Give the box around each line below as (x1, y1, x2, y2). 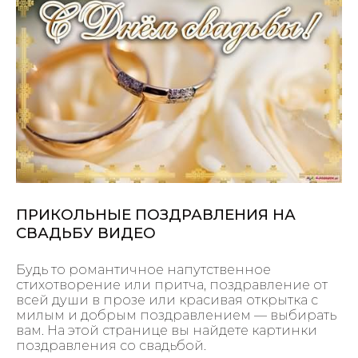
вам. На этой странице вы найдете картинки (16, 322, 317, 338)
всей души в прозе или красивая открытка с (16, 292, 318, 308)
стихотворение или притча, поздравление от (16, 276, 328, 292)
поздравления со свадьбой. (16, 337, 206, 353)
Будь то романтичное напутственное (16, 261, 271, 277)
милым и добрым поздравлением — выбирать (16, 307, 336, 323)
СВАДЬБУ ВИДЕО (16, 224, 156, 243)
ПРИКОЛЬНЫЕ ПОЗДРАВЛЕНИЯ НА (16, 205, 296, 225)
